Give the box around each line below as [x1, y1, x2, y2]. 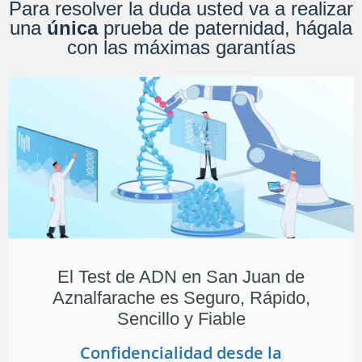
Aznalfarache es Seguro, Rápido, [52, 287, 310, 308]
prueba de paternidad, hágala [98, 16, 352, 39]
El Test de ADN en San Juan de [57, 266, 305, 287]
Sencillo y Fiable [116, 308, 246, 329]
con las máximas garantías [66, 36, 296, 58]
